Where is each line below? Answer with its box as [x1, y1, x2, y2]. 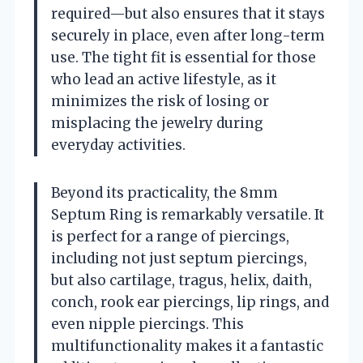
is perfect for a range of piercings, [51, 227, 289, 246]
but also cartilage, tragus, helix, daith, [51, 271, 312, 289]
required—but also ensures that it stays [51, 4, 325, 23]
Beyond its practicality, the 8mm [51, 183, 278, 202]
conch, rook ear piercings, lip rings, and [51, 293, 329, 311]
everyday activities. [51, 135, 186, 154]
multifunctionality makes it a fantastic [51, 336, 323, 355]
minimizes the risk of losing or [51, 92, 269, 110]
